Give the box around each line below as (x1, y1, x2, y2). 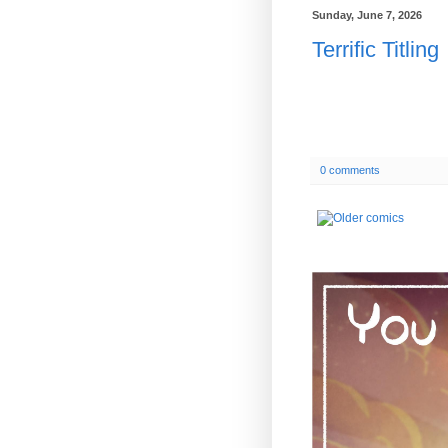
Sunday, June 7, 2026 (312, 8, 422, 21)
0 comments (320, 163, 380, 176)
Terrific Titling (312, 37, 439, 63)
